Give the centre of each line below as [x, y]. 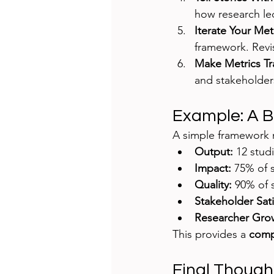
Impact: [213, 168]
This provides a [211, 235]
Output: [214, 152]
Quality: [213, 185]
